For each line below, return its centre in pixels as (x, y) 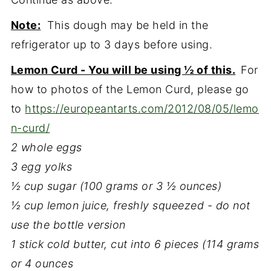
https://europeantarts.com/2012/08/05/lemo (142, 108)
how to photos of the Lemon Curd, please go (130, 89)
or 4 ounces (42, 263)
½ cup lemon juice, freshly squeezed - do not (130, 205)
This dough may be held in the (125, 25)
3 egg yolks (41, 166)
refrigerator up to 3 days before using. (112, 44)
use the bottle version (68, 224)
